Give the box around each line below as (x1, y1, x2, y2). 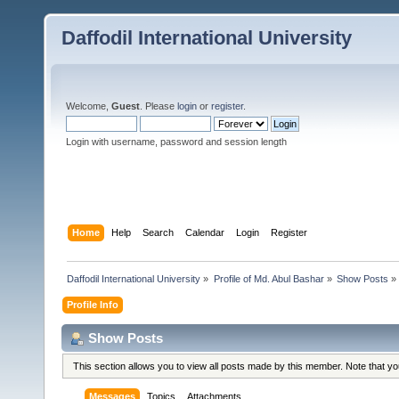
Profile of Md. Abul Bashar (213, 273, 324, 284)
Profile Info (67, 298, 119, 310)
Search (142, 226, 175, 238)
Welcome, (66, 101, 111, 111)
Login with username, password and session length (66, 136, 287, 147)
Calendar (185, 226, 225, 238)
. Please (140, 101, 177, 111)
